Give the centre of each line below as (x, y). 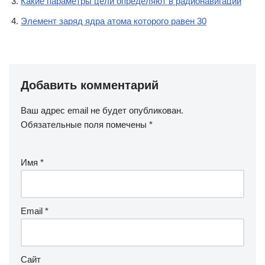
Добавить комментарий (90, 85)
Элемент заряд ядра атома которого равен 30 (114, 21)
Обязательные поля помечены (85, 125)
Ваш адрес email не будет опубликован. (102, 110)
